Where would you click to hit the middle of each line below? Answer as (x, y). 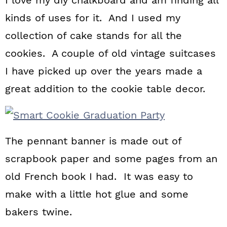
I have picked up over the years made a (104, 71)
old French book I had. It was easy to (99, 176)
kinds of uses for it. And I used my (93, 18)
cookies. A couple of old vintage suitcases (110, 53)
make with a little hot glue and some (97, 194)
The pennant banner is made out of (93, 141)
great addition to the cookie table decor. (105, 89)
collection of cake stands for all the (93, 35)
